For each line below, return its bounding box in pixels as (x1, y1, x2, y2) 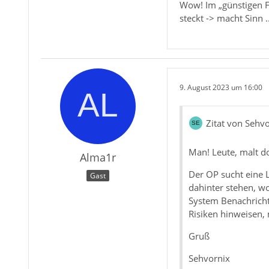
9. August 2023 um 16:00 (179, 82, 262, 92)
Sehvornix (188, 252, 230, 265)
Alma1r (79, 150, 116, 165)
